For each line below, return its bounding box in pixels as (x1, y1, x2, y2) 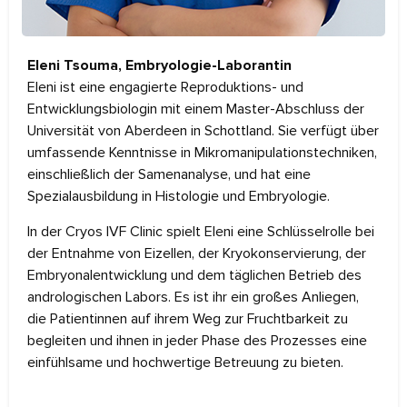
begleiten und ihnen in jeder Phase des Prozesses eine (27, 331, 367, 350)
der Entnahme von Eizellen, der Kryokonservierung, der (27, 243, 366, 263)
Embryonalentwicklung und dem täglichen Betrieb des (27, 265, 362, 284)
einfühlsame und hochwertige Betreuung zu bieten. (27, 352, 343, 372)
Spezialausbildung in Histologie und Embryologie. (27, 187, 330, 206)
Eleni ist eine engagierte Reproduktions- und (27, 78, 303, 97)
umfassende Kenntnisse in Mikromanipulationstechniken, (27, 144, 377, 163)
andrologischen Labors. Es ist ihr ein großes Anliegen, (27, 287, 359, 306)
